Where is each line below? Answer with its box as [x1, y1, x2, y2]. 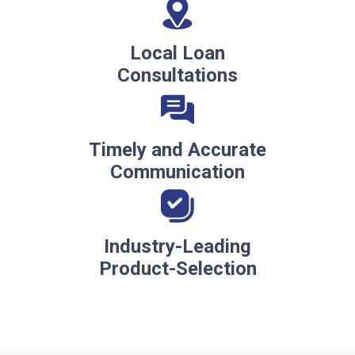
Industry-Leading [104, 235, 251, 258]
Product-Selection [98, 257, 257, 280]
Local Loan [130, 41, 225, 64]
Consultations [117, 63, 238, 86]
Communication [110, 160, 245, 183]
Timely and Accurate [89, 138, 266, 161]
